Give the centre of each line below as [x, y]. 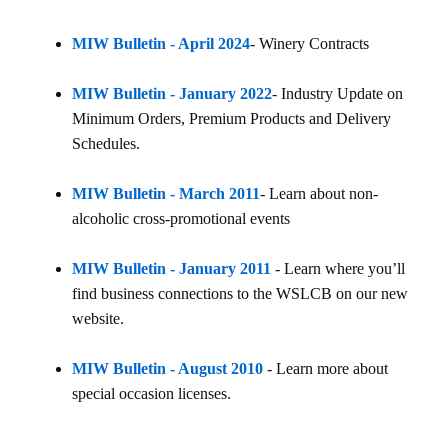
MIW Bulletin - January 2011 [171, 268]
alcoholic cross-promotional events [181, 218]
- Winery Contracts [309, 43]
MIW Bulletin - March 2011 [166, 193]
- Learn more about [325, 368]
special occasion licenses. [151, 393]
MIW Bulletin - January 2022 [172, 93]
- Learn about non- [319, 193]
